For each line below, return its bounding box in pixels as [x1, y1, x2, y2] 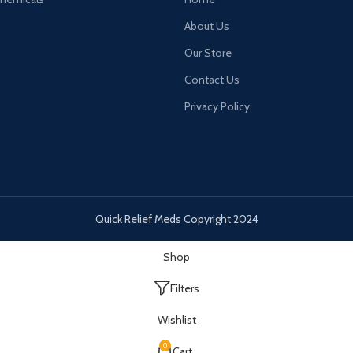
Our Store [184, 46, 232, 60]
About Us [184, 19, 229, 33]
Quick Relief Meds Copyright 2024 [95, 211, 258, 226]
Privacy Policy [184, 99, 250, 113]
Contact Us [184, 72, 240, 87]
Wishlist [157, 312, 196, 327]
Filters [169, 281, 199, 295]
